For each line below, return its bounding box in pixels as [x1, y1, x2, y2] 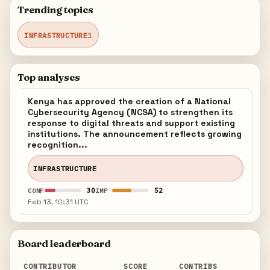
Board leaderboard [17, 237, 111, 250]
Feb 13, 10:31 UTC [28, 197, 89, 207]
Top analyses [17, 71, 81, 83]
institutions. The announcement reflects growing [28, 128, 242, 139]
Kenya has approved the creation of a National [28, 96, 231, 107]
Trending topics [17, 4, 94, 16]
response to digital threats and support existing [28, 118, 236, 128]
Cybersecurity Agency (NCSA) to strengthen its [28, 107, 233, 118]
